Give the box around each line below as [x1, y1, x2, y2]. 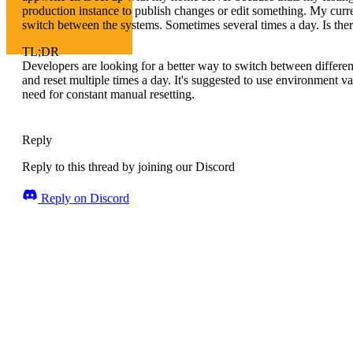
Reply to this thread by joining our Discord [22, 160, 235, 174]
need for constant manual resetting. [22, 87, 195, 102]
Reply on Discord [38, 191, 129, 206]
